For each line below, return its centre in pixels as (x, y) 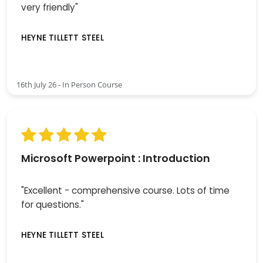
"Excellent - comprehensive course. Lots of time (125, 191)
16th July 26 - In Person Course (69, 85)
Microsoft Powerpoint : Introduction (116, 159)
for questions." (53, 205)
